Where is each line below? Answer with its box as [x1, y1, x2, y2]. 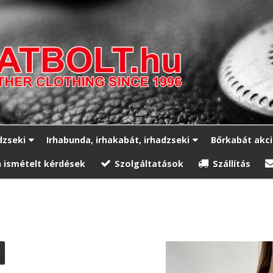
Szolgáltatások [115, 157, 184, 169]
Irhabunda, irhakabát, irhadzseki [46, 133, 190, 146]
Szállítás [213, 157, 250, 169]
